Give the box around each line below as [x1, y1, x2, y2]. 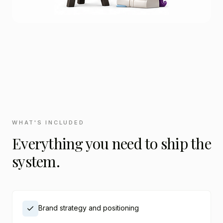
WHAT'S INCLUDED [12, 119, 85, 126]
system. [12, 151, 60, 171]
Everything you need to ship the [12, 133, 211, 153]
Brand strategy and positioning [38, 204, 139, 212]
